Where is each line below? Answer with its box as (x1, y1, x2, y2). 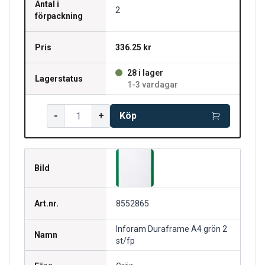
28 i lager (127, 68, 163, 77)
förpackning (35, 11, 83, 21)
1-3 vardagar (127, 80, 178, 89)
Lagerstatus (35, 74, 83, 83)
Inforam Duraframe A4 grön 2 (116, 224, 227, 234)
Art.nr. (34, 199, 59, 208)
